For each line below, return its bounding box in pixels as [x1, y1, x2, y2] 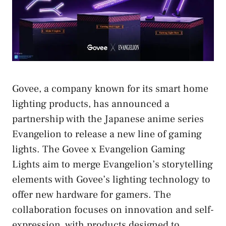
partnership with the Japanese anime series [12, 112, 204, 126]
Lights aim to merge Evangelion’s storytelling [12, 157, 213, 171]
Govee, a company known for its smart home [12, 82, 208, 95]
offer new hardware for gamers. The [12, 188, 171, 201]
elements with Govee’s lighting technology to [12, 173, 210, 186]
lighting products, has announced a [12, 97, 169, 110]
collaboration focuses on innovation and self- [12, 203, 214, 216]
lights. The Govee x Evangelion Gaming [12, 142, 185, 156]
